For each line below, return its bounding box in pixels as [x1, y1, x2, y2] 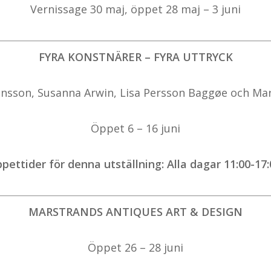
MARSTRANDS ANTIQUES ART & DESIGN [28, 204, 243, 220]
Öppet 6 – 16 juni [91, 121, 180, 136]
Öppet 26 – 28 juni [88, 240, 183, 255]
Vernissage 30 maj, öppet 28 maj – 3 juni [30, 2, 241, 17]
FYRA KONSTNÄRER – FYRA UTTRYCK [38, 50, 233, 65]
